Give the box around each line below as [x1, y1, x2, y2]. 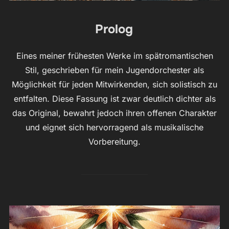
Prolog [95, 21, 133, 37]
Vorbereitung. [88, 136, 141, 147]
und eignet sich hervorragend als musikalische [26, 122, 203, 133]
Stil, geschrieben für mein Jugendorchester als [25, 65, 204, 76]
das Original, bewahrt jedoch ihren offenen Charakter [12, 108, 217, 119]
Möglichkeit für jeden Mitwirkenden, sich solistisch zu [12, 79, 217, 90]
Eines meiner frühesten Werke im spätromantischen [16, 51, 213, 61]
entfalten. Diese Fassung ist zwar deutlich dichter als [13, 94, 216, 104]
